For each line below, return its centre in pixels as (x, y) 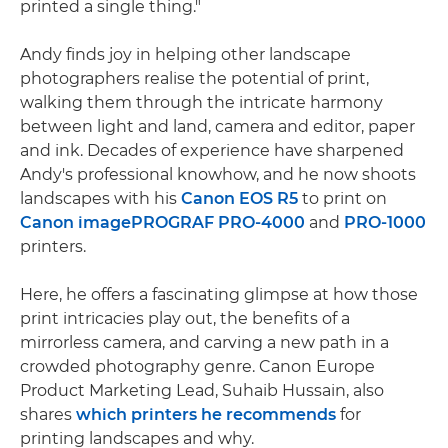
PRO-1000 (385, 222)
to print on (342, 198)
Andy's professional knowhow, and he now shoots (218, 174)
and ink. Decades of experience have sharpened (212, 150)
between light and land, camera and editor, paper (217, 126)
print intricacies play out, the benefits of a (185, 318)
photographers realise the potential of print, (194, 78)
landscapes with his (100, 198)
